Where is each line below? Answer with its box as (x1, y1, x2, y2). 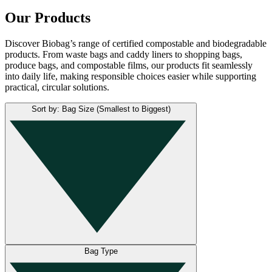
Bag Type (84, 246, 118, 256)
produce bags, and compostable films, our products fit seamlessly (5, 59, 253, 70)
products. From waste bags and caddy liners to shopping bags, (5, 49, 242, 59)
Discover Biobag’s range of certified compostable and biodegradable (5, 38, 267, 49)
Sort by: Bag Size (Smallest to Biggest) (31, 104, 171, 114)
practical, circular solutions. (5, 81, 109, 92)
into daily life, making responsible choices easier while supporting (5, 70, 256, 81)
